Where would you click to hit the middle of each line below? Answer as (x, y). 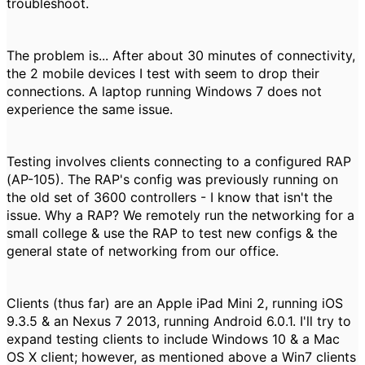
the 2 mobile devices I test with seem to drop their (163, 73)
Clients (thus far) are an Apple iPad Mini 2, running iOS (175, 303)
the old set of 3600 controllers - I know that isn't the (169, 197)
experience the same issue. (90, 109)
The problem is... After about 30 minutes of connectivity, (181, 55)
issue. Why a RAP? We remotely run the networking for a (180, 215)
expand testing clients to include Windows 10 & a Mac (173, 339)
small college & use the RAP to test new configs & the (172, 233)
